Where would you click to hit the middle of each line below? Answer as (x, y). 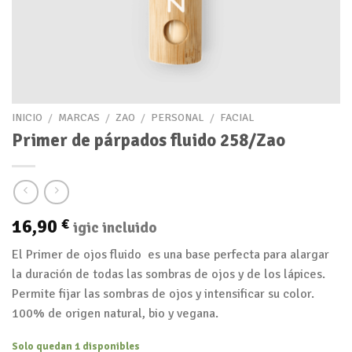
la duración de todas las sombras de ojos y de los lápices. (169, 275)
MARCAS (79, 117)
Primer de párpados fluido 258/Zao (148, 140)
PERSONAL (178, 117)
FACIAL (236, 117)
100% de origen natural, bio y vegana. (115, 314)
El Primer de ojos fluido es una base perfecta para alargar (170, 255)
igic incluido (115, 228)
